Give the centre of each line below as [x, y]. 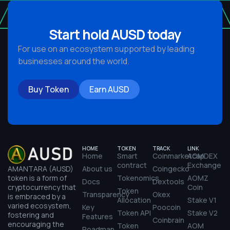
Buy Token [49, 90]
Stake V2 [202, 213]
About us [98, 169]
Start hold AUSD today [115, 34]
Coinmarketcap [178, 156]
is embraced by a [37, 197]
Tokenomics [138, 178]
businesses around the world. [74, 61]
